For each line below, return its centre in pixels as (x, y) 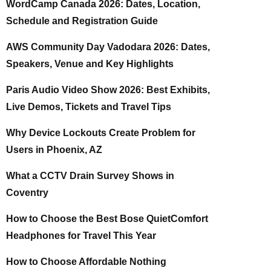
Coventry (27, 193)
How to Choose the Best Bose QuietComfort (107, 219)
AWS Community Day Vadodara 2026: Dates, (108, 47)
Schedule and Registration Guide (82, 21)
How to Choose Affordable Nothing (86, 262)
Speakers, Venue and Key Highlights (90, 64)
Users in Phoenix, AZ (54, 150)
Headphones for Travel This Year (81, 236)
